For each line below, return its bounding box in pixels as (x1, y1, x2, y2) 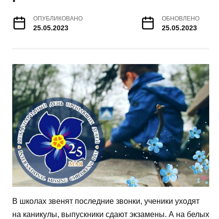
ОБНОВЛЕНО (162, 15, 199, 22)
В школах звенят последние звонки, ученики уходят (12, 197, 199, 206)
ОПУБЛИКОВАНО (33, 15, 83, 22)
